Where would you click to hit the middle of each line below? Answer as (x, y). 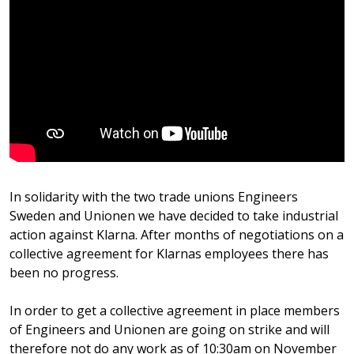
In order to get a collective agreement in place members (175, 310)
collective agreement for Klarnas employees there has (169, 253)
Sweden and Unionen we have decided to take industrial (174, 215)
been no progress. (64, 272)
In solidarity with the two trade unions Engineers (154, 196)
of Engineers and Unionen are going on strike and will (169, 329)
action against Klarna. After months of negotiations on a (177, 234)
